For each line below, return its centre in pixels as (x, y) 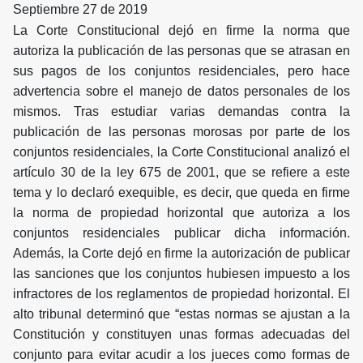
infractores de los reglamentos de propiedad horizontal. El (181, 294)
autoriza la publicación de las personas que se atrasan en (181, 51)
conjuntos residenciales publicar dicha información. (181, 233)
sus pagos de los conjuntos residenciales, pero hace (181, 71)
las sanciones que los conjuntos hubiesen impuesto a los (181, 274)
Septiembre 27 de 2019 (80, 10)
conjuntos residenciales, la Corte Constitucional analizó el (181, 152)
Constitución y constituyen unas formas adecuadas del (181, 335)
